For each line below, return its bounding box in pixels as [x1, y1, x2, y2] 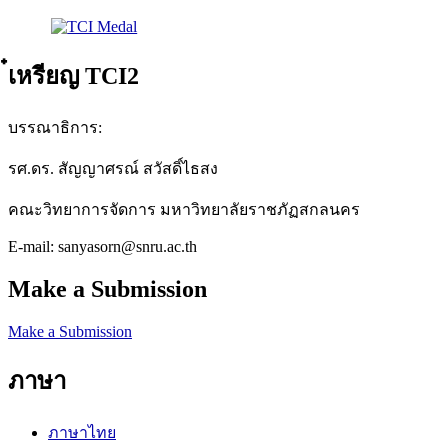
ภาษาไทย [48, 423, 116, 441]
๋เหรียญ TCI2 [8, 63, 139, 90]
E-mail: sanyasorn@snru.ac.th [8, 238, 197, 256]
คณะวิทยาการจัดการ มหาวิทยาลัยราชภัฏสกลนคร [8, 201, 360, 219]
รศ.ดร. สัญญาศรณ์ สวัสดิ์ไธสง [8, 160, 218, 178]
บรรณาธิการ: [8, 119, 102, 137]
